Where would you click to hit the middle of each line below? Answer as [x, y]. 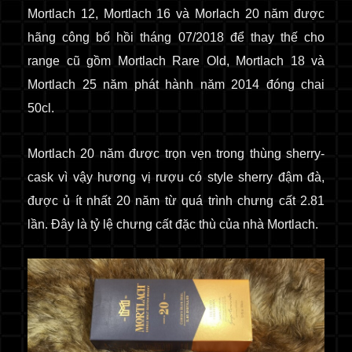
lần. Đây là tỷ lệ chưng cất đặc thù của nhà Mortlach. [173, 224]
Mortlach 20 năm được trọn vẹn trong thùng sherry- [176, 154]
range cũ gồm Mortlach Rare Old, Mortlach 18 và [176, 61]
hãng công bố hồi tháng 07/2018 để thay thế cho [176, 37]
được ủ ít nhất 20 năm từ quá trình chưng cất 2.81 [176, 201]
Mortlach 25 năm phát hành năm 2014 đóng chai [176, 84]
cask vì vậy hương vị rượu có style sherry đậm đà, [176, 177]
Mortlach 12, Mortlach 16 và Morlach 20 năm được [176, 14]
